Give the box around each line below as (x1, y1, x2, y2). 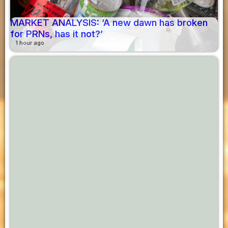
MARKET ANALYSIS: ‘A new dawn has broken (10, 16, 208, 28)
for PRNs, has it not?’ (10, 27, 103, 40)
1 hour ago (15, 39, 44, 46)
